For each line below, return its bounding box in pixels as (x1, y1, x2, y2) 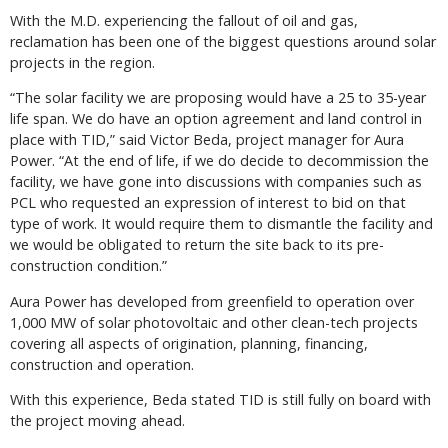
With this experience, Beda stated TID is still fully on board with (10, 390, 431, 410)
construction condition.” (10, 256, 167, 276)
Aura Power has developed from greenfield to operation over (10, 291, 414, 311)
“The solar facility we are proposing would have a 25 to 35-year (10, 88, 426, 108)
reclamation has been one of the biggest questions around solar (10, 31, 436, 51)
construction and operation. (10, 354, 194, 374)
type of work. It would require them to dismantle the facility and (10, 214, 433, 234)
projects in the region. (10, 52, 155, 72)
